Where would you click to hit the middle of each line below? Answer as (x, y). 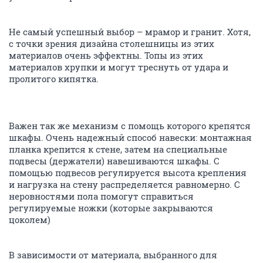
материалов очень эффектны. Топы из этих (106, 55)
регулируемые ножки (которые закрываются (111, 208)
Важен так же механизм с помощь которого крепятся (130, 126)
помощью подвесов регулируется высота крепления (128, 173)
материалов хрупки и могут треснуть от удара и (119, 67)
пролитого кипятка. (54, 79)
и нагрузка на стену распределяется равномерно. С (124, 184)
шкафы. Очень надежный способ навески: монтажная (130, 137)
